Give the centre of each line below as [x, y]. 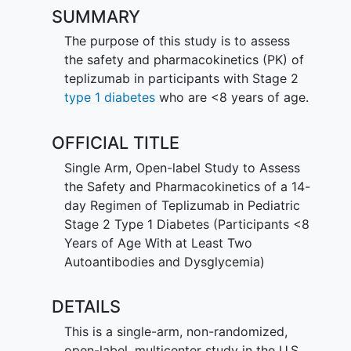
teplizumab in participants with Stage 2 [181, 79]
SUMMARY [96, 16]
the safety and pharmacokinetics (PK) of [184, 60]
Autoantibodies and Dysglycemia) [164, 261]
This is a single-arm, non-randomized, [175, 331]
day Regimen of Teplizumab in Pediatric [182, 205]
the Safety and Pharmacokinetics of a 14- [187, 186]
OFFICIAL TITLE [115, 143]
